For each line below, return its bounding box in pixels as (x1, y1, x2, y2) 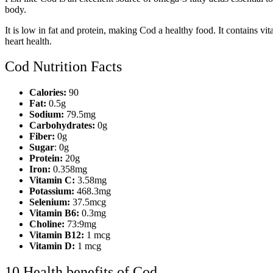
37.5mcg (70, 197, 106, 208)
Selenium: (29, 197, 70, 208)
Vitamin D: (29, 241, 75, 252)
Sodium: (29, 109, 64, 120)
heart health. (5, 35, 52, 46)
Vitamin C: (29, 175, 75, 186)
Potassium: (29, 186, 74, 197)
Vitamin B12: (29, 230, 84, 241)
